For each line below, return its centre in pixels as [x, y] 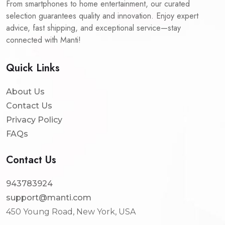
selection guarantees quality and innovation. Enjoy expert [102, 16]
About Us [25, 92]
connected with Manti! [43, 40]
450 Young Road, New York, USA [71, 212]
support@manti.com [49, 198]
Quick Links [33, 68]
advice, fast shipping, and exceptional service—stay [93, 28]
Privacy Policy [34, 120]
